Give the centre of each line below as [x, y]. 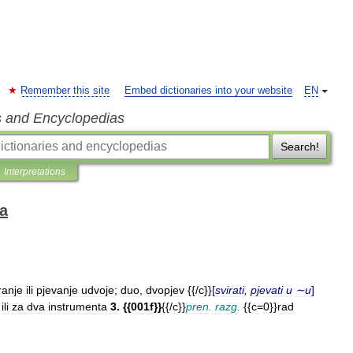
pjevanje [57, 290]
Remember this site [65, 91]
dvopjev [165, 290]
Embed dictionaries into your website [208, 91]
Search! [299, 147]
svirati [230, 290]
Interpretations [35, 172]
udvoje [98, 290]
